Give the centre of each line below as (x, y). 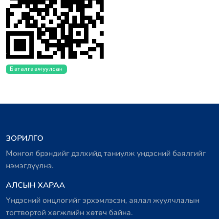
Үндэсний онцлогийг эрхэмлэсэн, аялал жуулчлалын (103, 200)
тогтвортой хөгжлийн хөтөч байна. (69, 213)
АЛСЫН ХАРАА (35, 185)
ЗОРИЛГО (25, 138)
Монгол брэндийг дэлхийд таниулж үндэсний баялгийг (106, 153)
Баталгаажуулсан (36, 69)
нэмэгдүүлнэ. (30, 166)
